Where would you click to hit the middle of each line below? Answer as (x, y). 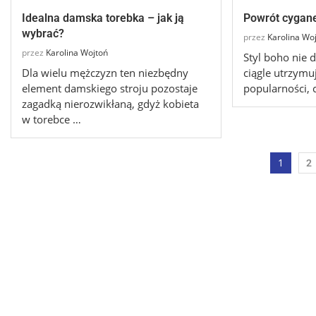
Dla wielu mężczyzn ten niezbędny (105, 73)
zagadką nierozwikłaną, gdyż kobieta (110, 104)
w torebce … (51, 120)
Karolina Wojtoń (77, 53)
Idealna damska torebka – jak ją (103, 18)
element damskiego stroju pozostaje (110, 89)
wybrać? (43, 34)
